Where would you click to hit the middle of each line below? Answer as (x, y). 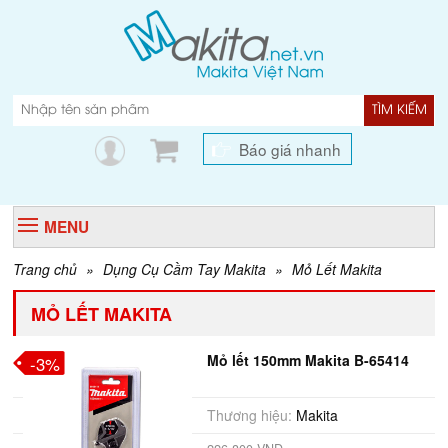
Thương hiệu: (249, 415)
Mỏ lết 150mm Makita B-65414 (307, 360)
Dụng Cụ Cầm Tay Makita (185, 269)
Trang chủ (45, 269)
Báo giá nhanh (290, 149)
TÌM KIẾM (399, 110)
